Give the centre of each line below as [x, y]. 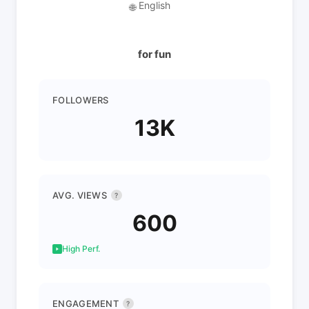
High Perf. [81, 249]
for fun [154, 54]
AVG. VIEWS [80, 195]
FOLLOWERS [81, 100]
